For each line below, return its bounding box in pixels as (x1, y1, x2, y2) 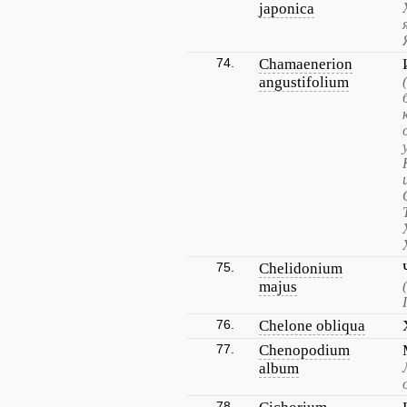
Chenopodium (259, 342, 350, 359)
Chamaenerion (259, 55, 352, 73)
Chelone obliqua (259, 317, 365, 334)
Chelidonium (259, 260, 342, 277)
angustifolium (259, 74, 349, 91)
